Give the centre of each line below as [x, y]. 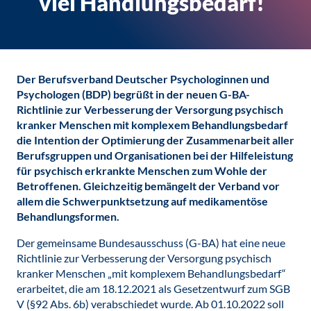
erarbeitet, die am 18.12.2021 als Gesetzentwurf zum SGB [153, 288]
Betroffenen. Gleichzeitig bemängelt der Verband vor [148, 186]
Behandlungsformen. [68, 216]
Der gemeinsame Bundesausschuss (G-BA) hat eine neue [151, 243]
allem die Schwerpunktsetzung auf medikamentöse [142, 201]
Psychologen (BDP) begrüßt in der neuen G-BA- [133, 94]
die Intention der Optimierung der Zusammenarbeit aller [155, 140]
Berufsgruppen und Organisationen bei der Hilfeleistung [155, 155]
